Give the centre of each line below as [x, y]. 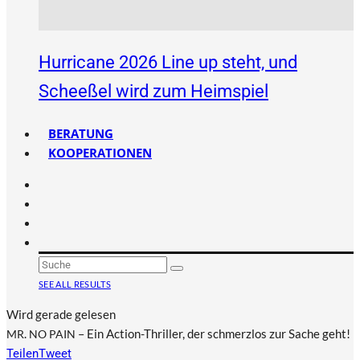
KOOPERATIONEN [100, 153]
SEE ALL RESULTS [75, 284]
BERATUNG [81, 133]
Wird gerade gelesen [61, 314]
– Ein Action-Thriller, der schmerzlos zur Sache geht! [214, 333]
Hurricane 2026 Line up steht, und [168, 62]
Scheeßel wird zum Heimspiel [153, 91]
